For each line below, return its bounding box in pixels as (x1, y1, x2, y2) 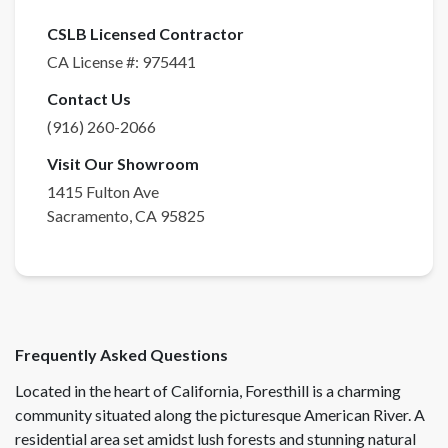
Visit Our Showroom (47, 154, 199, 174)
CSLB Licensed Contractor (47, 24, 244, 44)
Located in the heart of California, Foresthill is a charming (15, 381, 401, 401)
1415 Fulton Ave (47, 182, 159, 202)
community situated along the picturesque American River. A (15, 405, 425, 425)
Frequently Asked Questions (15, 345, 228, 365)
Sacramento (47, 206, 129, 226)
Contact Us (47, 89, 131, 109)
